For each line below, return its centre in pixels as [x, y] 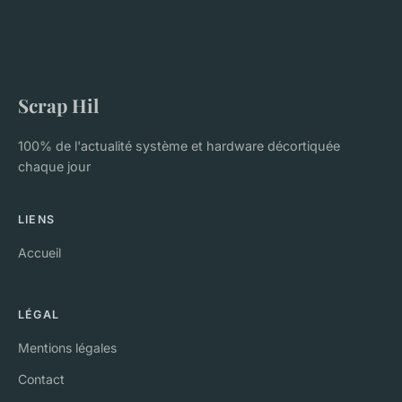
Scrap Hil [58, 105]
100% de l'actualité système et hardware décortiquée [179, 145]
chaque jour [54, 166]
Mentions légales [67, 347]
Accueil [39, 252]
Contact [41, 379]
